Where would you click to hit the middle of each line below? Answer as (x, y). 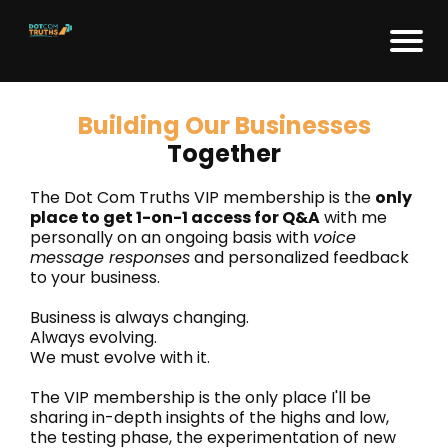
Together (224, 153)
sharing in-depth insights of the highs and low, (209, 417)
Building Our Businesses (224, 125)
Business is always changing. (139, 317)
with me (353, 217)
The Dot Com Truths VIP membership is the (202, 197)
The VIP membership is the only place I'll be (200, 397)
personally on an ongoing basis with (171, 237)
